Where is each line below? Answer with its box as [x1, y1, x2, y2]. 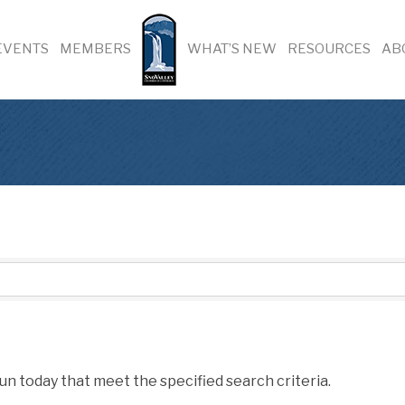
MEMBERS [60, 40, 131, 57]
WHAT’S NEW [187, 40, 277, 57]
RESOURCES [287, 40, 371, 57]
